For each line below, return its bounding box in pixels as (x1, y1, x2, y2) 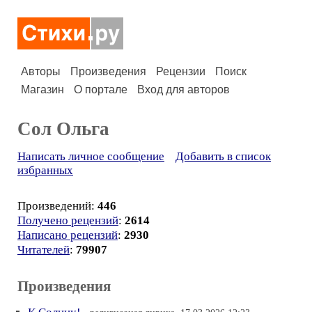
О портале (74, 84, 127, 95)
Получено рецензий (17, 214, 118, 227)
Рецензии (156, 65, 205, 77)
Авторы (21, 65, 61, 77)
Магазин (21, 84, 64, 95)
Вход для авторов (137, 84, 230, 95)
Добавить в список (175, 150, 271, 163)
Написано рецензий (17, 228, 118, 242)
